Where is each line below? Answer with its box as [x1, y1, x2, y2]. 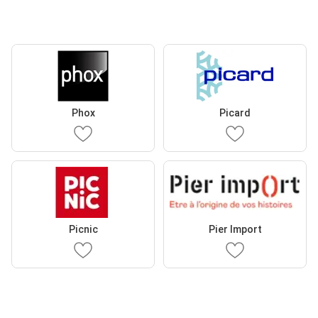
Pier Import [208, 224, 262, 235]
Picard [219, 107, 251, 119]
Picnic [68, 224, 98, 235]
